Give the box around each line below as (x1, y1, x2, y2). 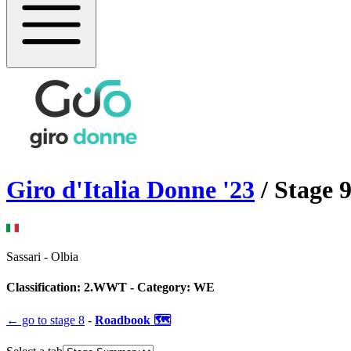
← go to (6, 313, 47, 327)
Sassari (6, 249, 41, 263)
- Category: (127, 280, 190, 295)
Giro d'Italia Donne (6, 175, 216, 204)
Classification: (6, 280, 84, 295)
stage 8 (50, 313, 85, 327)
